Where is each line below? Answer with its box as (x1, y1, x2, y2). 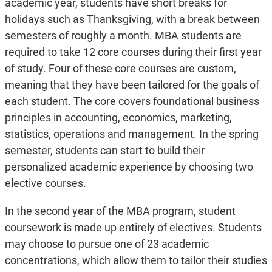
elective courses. (4, 177, 86, 190)
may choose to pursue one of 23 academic (4, 237, 209, 251)
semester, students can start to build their (4, 144, 205, 157)
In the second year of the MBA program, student (4, 205, 236, 218)
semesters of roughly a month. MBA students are (4, 29, 242, 42)
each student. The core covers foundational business (4, 95, 259, 108)
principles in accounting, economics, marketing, (4, 111, 232, 124)
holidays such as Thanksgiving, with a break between (4, 13, 260, 26)
